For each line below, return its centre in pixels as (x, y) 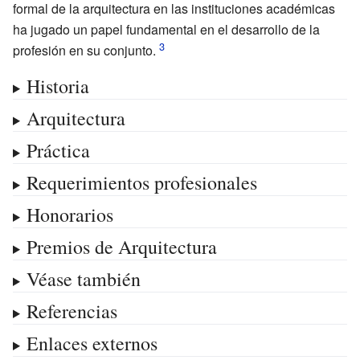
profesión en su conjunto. (84, 50)
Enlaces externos (92, 343)
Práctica (58, 150)
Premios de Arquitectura (121, 246)
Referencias (72, 311)
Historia (57, 86)
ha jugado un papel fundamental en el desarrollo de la (166, 29)
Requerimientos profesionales (141, 182)
